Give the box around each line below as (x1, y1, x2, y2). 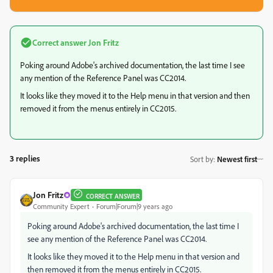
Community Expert (33, 202, 90, 211)
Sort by (190, 154, 213, 164)
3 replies (10, 153, 40, 163)
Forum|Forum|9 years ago (96, 202, 172, 211)
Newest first (217, 154, 257, 164)
